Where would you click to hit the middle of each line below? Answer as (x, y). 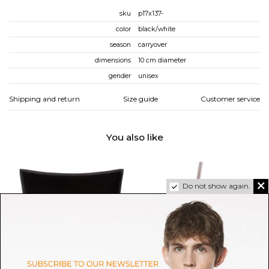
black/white (157, 29)
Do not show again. (216, 186)
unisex (148, 76)
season (120, 45)
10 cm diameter (162, 60)
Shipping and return (44, 99)
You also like (134, 137)
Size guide (140, 99)
